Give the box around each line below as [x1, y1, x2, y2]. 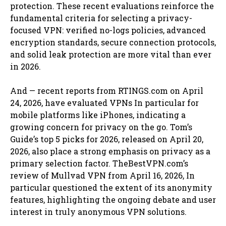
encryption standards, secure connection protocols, [10, 36, 216, 47]
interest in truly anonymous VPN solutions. [10, 206, 187, 217]
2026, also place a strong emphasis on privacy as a [10, 145, 210, 156]
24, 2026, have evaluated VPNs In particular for [10, 97, 199, 108]
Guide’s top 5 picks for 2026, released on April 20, [10, 133, 203, 144]
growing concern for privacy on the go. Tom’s [10, 121, 192, 132]
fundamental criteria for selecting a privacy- [10, 12, 192, 23]
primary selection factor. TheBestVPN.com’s [10, 157, 188, 168]
